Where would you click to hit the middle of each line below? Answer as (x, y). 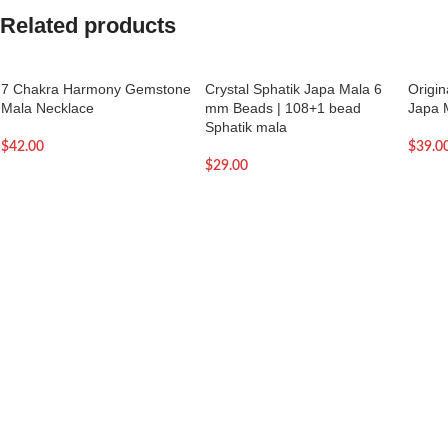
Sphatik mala (245, 127)
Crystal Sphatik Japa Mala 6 (293, 89)
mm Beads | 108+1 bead (282, 108)
